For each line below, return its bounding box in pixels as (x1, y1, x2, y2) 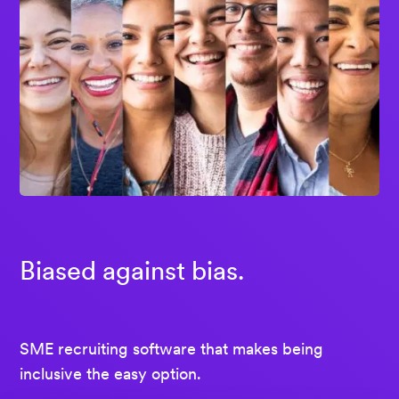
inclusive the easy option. (20, 362, 201, 384)
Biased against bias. (20, 254, 244, 287)
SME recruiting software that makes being (20, 338, 323, 359)
